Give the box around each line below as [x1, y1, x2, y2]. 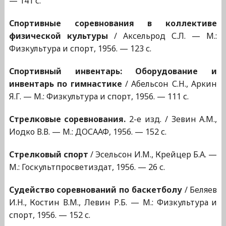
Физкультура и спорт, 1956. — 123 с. [9, 43, 151, 54]
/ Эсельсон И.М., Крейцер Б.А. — [88, 149, 217, 160]
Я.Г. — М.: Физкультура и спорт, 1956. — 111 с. [9, 91, 189, 102]
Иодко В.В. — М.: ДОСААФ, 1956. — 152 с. [9, 126, 166, 138]
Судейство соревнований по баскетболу [9, 184, 182, 196]
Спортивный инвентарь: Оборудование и [9, 66, 217, 77]
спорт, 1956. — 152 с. [9, 209, 90, 221]
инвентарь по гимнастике [9, 78, 122, 90]
